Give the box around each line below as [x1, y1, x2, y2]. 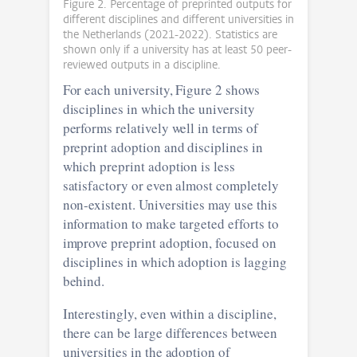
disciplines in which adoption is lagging [62, 252, 287, 271]
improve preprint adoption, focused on [62, 233, 277, 252]
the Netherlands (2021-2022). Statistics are [63, 26, 277, 42]
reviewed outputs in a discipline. [63, 57, 221, 73]
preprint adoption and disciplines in [62, 137, 188, 156]
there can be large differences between [62, 323, 166, 342]
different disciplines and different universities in [63, 11, 294, 27]
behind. [62, 271, 105, 290]
